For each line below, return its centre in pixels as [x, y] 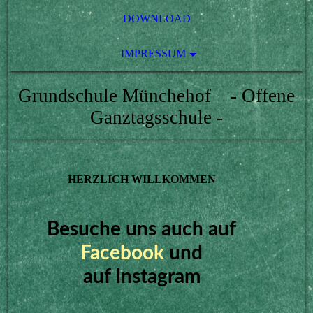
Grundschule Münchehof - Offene [156, 96]
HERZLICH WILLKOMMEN [141, 180]
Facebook [123, 253]
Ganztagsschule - [156, 117]
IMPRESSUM [153, 53]
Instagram [158, 277]
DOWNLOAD [156, 19]
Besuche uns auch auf [142, 230]
